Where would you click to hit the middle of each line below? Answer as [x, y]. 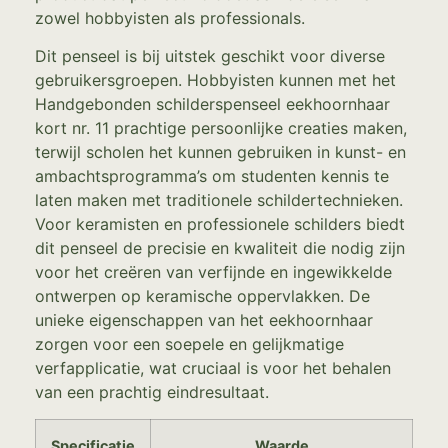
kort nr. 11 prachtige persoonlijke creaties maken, [221, 128]
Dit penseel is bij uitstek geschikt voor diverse [210, 56]
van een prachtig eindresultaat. [152, 392]
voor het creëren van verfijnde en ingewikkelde [213, 272]
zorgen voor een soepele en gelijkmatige [189, 344]
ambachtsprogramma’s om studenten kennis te [212, 176]
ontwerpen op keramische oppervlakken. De [202, 296]
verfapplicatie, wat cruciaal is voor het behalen [213, 368]
